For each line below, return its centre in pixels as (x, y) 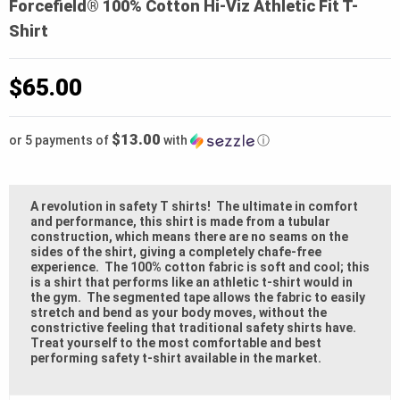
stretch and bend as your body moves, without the (179, 313)
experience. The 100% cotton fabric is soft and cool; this (200, 267)
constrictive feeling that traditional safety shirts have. (195, 328)
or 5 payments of (60, 141)
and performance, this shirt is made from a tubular (180, 222)
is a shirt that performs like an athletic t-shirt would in (192, 283)
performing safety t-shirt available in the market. (176, 358)
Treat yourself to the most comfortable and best (176, 343)
